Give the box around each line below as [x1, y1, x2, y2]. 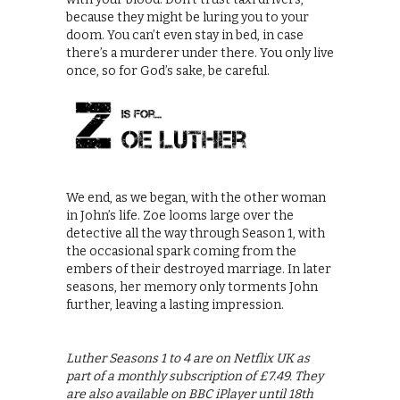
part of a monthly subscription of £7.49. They [66, 368, 323, 384]
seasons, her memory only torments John [66, 279, 318, 295]
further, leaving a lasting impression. [66, 296, 284, 312]
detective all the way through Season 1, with [66, 225, 325, 241]
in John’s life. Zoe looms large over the [66, 207, 294, 223]
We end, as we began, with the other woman [66, 189, 326, 205]
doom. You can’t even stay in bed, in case [66, 28, 304, 44]
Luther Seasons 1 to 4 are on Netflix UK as [66, 350, 310, 366]
